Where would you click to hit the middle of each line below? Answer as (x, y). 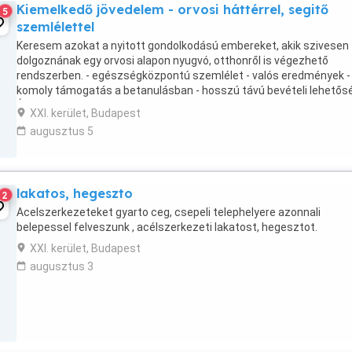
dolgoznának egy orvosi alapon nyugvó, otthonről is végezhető (172, 60)
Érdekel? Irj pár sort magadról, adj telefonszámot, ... (145, 105)
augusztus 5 (62, 131)
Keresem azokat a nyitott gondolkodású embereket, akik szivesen (183, 46)
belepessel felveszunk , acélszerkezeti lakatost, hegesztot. (167, 227)
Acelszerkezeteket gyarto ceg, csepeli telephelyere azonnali (169, 212)
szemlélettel (55, 27)
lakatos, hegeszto (75, 193)
